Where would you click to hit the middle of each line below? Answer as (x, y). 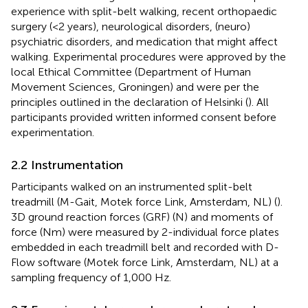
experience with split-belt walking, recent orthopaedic (144, 11)
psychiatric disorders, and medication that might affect (144, 41)
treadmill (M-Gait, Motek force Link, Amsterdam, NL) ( (144, 201)
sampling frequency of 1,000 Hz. (91, 277)
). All (258, 102)
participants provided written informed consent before (144, 117)
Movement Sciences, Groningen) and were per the (135, 87)
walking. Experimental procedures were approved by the (148, 56)
